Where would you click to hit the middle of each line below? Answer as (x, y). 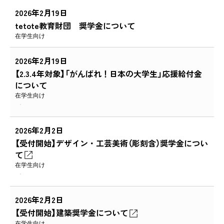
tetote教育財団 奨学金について (75, 26)
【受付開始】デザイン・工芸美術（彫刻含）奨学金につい (111, 143)
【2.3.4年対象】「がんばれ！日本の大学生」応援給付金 (108, 74)
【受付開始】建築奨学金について (71, 213)
